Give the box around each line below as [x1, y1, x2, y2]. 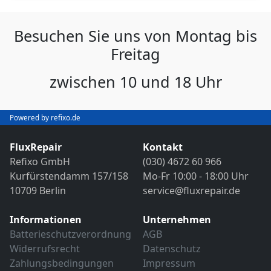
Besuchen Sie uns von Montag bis [14, 25, 257, 46]
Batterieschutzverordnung [10, 227, 131, 241]
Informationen [10, 212, 82, 226]
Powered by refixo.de [10, 113, 80, 122]
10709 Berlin [10, 183, 66, 197]
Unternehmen [143, 212, 211, 226]
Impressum [143, 256, 195, 270]
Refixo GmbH [10, 154, 70, 168]
